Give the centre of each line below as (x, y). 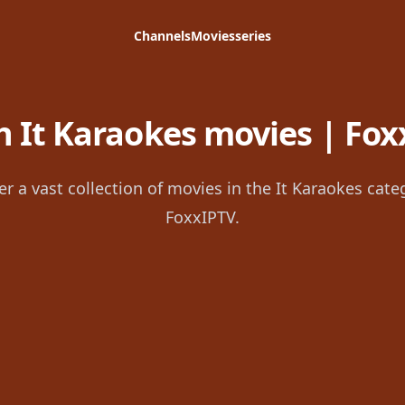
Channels (162, 36)
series (253, 36)
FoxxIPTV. (202, 217)
